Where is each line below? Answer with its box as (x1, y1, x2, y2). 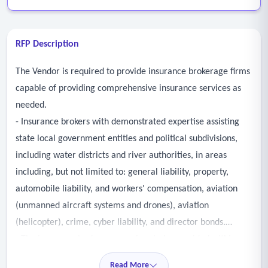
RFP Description (16, 39, 79, 49)
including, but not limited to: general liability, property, (16, 167, 229, 177)
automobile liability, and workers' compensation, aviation (16, 184, 237, 194)
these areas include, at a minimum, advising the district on (16, 251, 243, 261)
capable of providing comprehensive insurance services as (16, 84, 241, 93)
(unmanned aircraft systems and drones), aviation (16, 201, 209, 211)
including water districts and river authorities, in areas (16, 151, 227, 160)
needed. (16, 100, 47, 110)
